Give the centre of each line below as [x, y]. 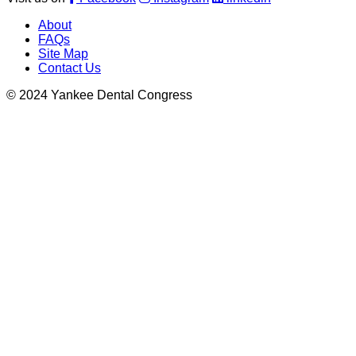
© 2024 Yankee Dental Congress [99, 95]
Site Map [63, 54]
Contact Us [70, 68]
